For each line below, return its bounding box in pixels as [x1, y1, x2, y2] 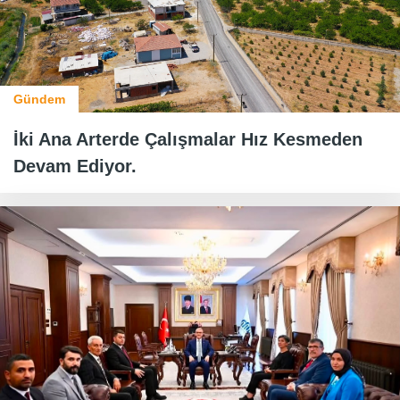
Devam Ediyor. [13, 156, 137, 177]
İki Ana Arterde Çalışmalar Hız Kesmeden [13, 129, 362, 150]
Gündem [13, 92, 65, 107]
